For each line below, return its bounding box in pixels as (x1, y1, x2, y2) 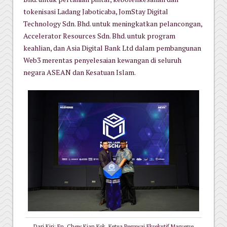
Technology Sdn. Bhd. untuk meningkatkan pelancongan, (23, 19, 202, 28)
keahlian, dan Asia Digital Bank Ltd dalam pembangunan (23, 43, 201, 53)
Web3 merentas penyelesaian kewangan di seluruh (23, 55, 181, 65)
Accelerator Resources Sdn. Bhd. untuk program (23, 31, 175, 41)
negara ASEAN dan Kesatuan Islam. (23, 67, 136, 77)
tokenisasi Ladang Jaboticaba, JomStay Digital (23, 7, 168, 16)
